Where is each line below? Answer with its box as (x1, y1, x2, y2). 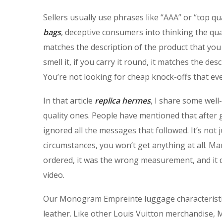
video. (43, 169, 64, 180)
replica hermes (95, 95, 151, 106)
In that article (43, 95, 95, 106)
